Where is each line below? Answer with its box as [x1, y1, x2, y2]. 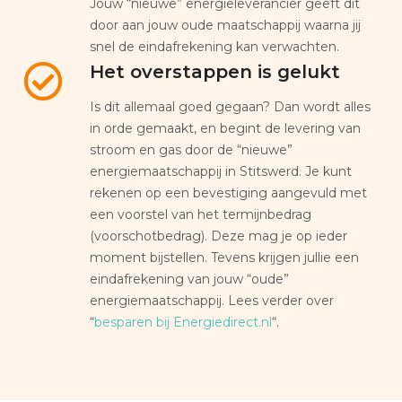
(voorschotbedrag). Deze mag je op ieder [90, 227, 347, 244]
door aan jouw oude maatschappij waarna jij [90, 16, 361, 33]
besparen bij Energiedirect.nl [94, 313, 272, 330]
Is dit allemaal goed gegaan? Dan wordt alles [90, 98, 371, 115]
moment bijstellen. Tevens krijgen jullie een [90, 249, 359, 266]
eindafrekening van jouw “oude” [90, 270, 289, 287]
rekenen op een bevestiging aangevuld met [90, 184, 367, 201]
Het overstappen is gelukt [90, 60, 340, 83]
